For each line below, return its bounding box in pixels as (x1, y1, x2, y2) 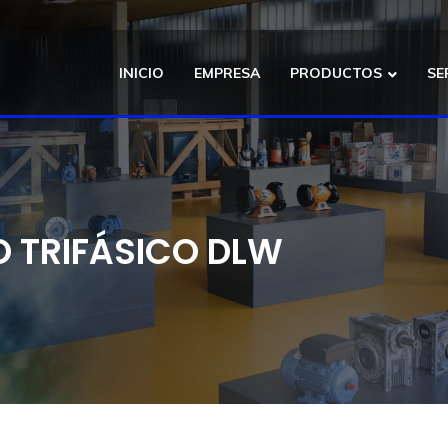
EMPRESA (194, 63, 260, 82)
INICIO (119, 63, 164, 82)
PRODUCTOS (290, 63, 382, 82)
